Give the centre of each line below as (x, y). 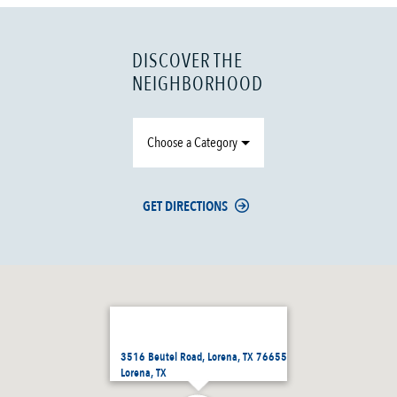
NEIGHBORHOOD (198, 85)
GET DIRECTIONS (186, 207)
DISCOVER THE (188, 62)
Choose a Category (193, 143)
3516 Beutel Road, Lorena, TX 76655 (204, 358)
